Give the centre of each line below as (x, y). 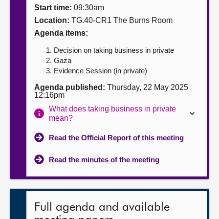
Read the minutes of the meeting (104, 160)
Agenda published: (70, 87)
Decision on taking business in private (114, 50)
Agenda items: (61, 33)
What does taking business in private (113, 109)
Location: (52, 20)
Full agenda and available (102, 207)
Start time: (53, 8)
